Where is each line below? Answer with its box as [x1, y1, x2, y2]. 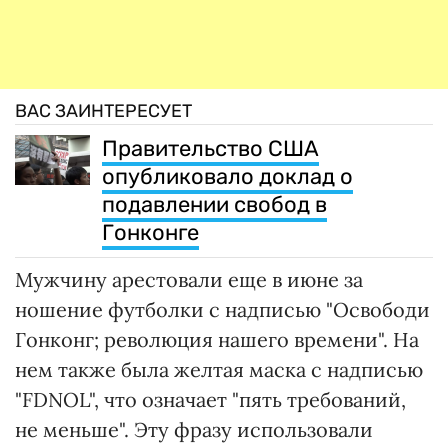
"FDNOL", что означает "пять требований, [15, 387, 406, 413]
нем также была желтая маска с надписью [15, 357, 423, 383]
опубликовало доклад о [102, 163, 353, 191]
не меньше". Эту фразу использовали [15, 417, 373, 443]
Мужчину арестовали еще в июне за [15, 267, 363, 293]
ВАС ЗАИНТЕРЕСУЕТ [15, 100, 192, 123]
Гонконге [102, 219, 199, 247]
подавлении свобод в [102, 191, 327, 219]
